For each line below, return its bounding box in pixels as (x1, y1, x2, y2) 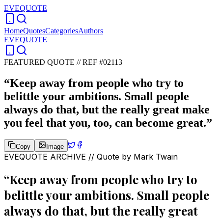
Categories (45, 27, 78, 35)
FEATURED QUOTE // (4, 58, 82, 66)
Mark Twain (134, 151, 178, 162)
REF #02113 (82, 58, 122, 66)
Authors (78, 27, 103, 35)
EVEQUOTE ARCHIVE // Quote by (4, 151, 134, 162)
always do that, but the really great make (4, 103, 210, 116)
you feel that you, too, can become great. (4, 116, 206, 129)
